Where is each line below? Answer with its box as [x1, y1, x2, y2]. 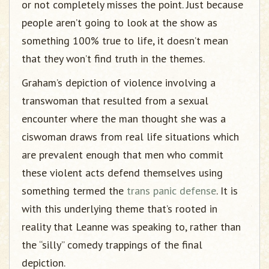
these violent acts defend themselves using [22, 166, 223, 180]
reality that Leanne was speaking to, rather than [22, 220, 241, 234]
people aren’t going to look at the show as [22, 16, 217, 29]
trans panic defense [127, 184, 216, 198]
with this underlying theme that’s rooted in [22, 202, 217, 216]
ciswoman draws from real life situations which [22, 130, 239, 144]
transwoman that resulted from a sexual [22, 94, 208, 107]
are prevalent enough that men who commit [22, 148, 223, 162]
